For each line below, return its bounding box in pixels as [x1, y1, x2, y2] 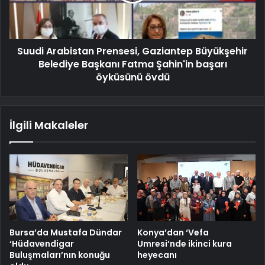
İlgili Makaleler [9, 117, 88, 132]
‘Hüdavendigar [9, 237, 74, 250]
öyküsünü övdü [95, 70, 170, 84]
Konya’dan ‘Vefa [137, 226, 209, 238]
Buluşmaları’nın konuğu [9, 248, 110, 261]
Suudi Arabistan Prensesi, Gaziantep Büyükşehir [17, 44, 248, 58]
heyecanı [137, 248, 177, 261]
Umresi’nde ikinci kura [137, 237, 232, 250]
